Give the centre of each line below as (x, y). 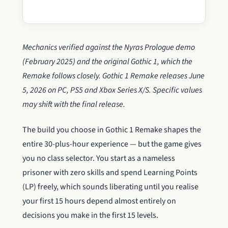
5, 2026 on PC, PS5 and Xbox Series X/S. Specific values (112, 90)
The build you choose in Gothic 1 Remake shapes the (112, 130)
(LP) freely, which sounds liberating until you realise (110, 187)
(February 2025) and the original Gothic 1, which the (107, 62)
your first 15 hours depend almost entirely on (99, 201)
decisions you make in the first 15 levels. (90, 216)
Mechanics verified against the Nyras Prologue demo (109, 47)
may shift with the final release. (74, 104)
